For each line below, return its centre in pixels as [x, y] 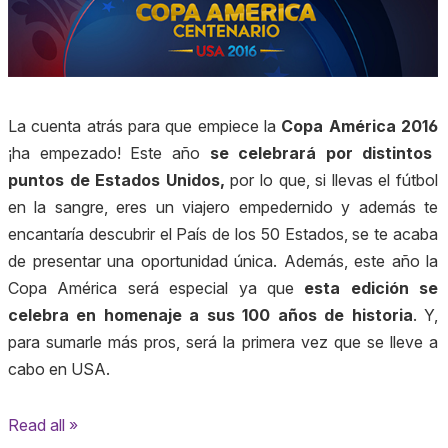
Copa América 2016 [360, 126]
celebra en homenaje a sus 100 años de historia [210, 315]
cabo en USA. [59, 369]
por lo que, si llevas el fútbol [334, 180]
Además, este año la [360, 261]
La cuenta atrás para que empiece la [145, 126]
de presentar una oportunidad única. [146, 261]
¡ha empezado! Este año [109, 153]
